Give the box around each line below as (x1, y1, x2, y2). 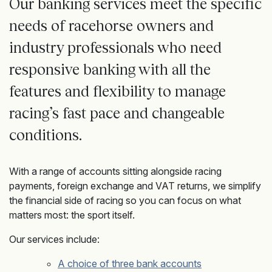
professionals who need (64, 39, 222, 56)
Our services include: (9, 233, 100, 245)
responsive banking (9, 61, 138, 78)
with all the (138, 61, 211, 78)
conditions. (9, 126, 85, 143)
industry (9, 39, 64, 56)
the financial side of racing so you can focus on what (9, 194, 241, 206)
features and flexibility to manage (9, 83, 226, 100)
